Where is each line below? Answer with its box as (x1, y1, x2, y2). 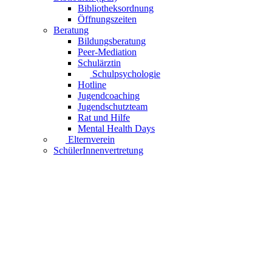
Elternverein (68, 134, 115, 144)
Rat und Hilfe (78, 112, 130, 123)
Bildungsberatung (78, 35, 146, 46)
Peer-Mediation (78, 46, 137, 57)
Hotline (78, 79, 106, 90)
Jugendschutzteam (78, 101, 148, 112)
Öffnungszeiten (78, 13, 137, 24)
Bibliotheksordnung (78, 2, 154, 13)
